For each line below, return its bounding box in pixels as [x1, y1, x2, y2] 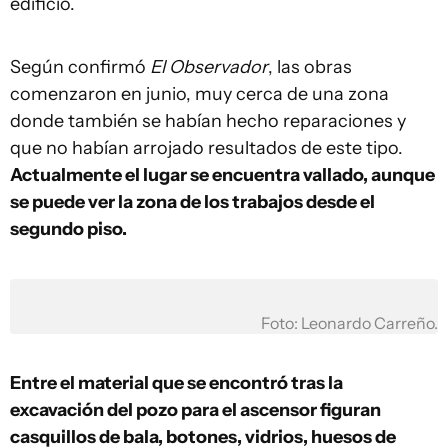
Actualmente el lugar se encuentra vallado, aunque [10, 164, 435, 186]
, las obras [268, 56, 352, 78]
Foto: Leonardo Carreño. [261, 314, 438, 333]
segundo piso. [10, 218, 127, 240]
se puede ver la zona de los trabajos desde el [10, 191, 375, 213]
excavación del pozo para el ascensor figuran [10, 399, 381, 421]
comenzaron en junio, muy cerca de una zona [10, 83, 389, 105]
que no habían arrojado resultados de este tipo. [10, 137, 403, 159]
